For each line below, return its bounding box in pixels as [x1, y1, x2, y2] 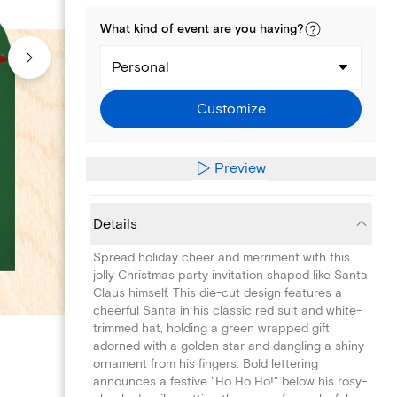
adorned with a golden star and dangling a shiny [93, 338, 364, 354]
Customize [196, 100, 266, 118]
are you [209, 21, 260, 37]
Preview [214, 159, 267, 177]
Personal [112, 58, 169, 76]
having [260, 21, 297, 37]
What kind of [100, 21, 177, 37]
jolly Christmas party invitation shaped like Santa [93, 267, 368, 283]
